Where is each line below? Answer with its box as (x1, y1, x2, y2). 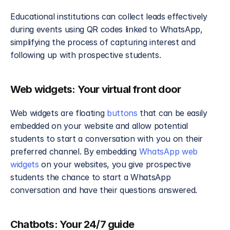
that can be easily (137, 108, 207, 119)
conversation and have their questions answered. (10, 185, 197, 196)
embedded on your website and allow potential (10, 121, 188, 131)
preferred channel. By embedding (10, 146, 139, 157)
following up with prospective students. (10, 50, 161, 61)
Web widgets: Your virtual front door (10, 83, 181, 96)
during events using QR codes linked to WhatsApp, (10, 24, 203, 35)
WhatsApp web (139, 146, 198, 157)
